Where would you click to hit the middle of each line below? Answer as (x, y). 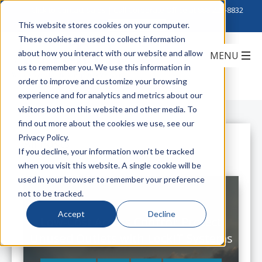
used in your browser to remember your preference (111, 179)
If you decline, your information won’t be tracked (106, 151)
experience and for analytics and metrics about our (110, 95)
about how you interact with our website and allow (110, 53)
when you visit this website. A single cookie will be (109, 165)
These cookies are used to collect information (101, 39)
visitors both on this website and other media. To (107, 109)
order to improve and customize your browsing (102, 81)
